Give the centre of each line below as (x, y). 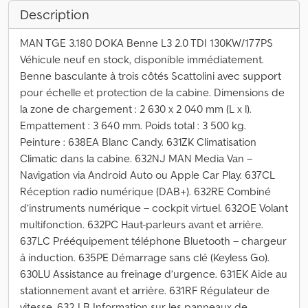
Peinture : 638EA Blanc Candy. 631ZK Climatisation (138, 142)
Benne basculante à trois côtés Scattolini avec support (151, 76)
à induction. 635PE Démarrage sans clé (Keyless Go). (145, 257)
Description (55, 14)
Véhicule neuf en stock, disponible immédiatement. (142, 59)
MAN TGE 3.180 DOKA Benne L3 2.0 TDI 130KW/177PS (146, 43)
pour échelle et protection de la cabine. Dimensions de (152, 92)
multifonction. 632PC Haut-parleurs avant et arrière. (142, 224)
